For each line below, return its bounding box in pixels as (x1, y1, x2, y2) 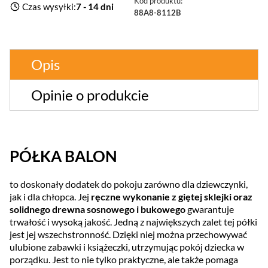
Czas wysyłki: (22, 1, 77, 13)
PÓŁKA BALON (10, 147, 117, 166)
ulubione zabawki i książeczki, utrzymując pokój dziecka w (10, 241, 244, 253)
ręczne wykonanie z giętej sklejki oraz (91, 191, 252, 203)
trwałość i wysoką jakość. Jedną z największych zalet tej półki (10, 216, 257, 228)
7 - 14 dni (76, 1, 114, 13)
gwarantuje (185, 203, 234, 215)
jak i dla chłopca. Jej (10, 191, 91, 203)
